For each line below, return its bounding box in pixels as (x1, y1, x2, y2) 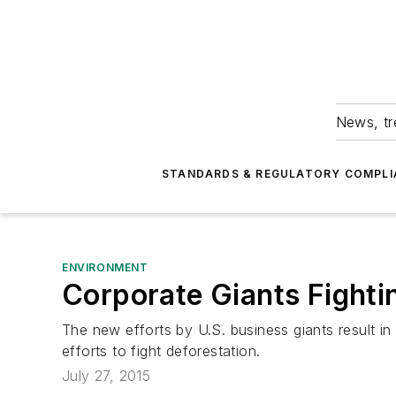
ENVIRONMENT (62, 261, 148, 274)
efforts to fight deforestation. (62, 342, 261, 360)
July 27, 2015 (62, 367, 151, 385)
